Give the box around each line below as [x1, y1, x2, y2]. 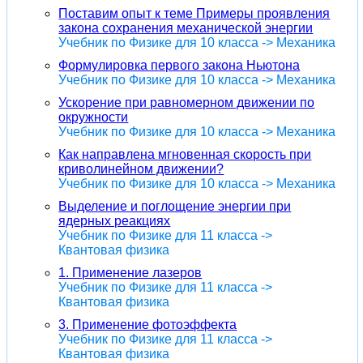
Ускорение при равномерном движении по [58, 95, 315, 109]
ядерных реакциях [58, 213, 171, 228]
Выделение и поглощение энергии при [58, 199, 292, 213]
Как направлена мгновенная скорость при [58, 147, 312, 161]
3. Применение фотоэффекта [58, 317, 237, 331]
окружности [58, 109, 129, 124]
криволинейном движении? [58, 161, 224, 176]
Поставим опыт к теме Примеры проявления [58, 6, 331, 20]
